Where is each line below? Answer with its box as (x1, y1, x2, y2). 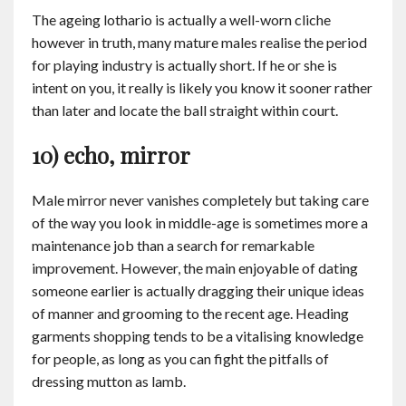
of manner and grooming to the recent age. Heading (32, 304, 349, 322)
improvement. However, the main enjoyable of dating (32, 259, 358, 276)
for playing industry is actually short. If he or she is (32, 56, 337, 73)
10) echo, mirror (32, 140, 190, 169)
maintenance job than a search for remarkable (32, 237, 314, 254)
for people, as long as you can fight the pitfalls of (32, 350, 329, 367)
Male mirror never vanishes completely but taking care (32, 191, 369, 208)
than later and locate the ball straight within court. (32, 101, 338, 119)
